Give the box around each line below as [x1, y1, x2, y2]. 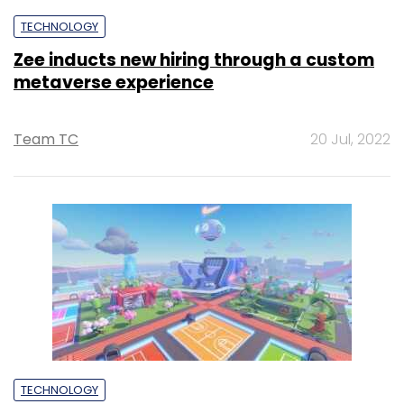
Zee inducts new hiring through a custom [14, 47, 374, 72]
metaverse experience [14, 69, 214, 95]
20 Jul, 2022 [310, 128, 390, 150]
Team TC [14, 128, 78, 150]
